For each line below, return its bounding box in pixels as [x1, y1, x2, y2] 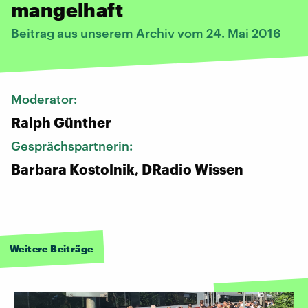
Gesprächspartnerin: [11, 137, 135, 153]
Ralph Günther [11, 113, 111, 131]
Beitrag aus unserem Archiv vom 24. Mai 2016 [11, 25, 281, 41]
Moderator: [11, 91, 80, 107]
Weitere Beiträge [10, 242, 93, 254]
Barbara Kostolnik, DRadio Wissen [11, 160, 243, 177]
